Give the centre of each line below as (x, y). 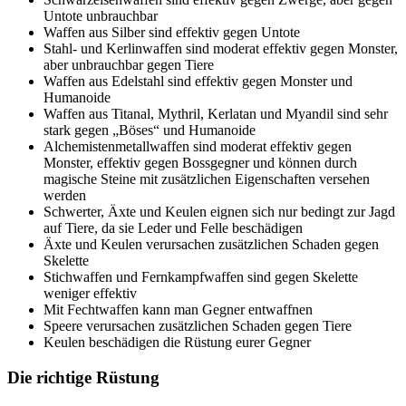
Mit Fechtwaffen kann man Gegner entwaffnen (178, 309)
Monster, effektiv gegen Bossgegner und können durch (200, 162)
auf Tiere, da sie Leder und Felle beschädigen (175, 227)
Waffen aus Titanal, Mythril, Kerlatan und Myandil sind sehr (216, 113)
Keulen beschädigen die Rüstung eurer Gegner (177, 342)
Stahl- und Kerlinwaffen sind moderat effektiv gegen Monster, (221, 48)
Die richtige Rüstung (83, 377)
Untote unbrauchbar (101, 15)
